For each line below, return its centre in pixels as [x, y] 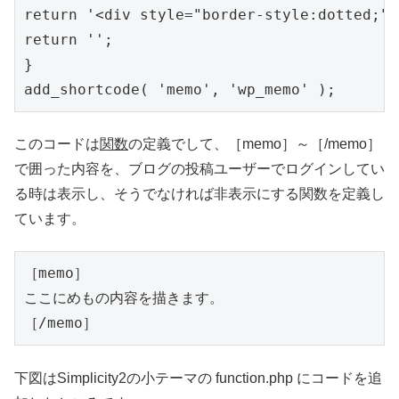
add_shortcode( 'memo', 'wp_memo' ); [180, 89]
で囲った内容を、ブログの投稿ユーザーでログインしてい [199, 169]
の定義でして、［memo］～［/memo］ [255, 144]
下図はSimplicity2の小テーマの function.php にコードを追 [198, 378]
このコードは [57, 144]
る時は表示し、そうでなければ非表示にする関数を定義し [199, 194]
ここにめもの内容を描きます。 [124, 298]
